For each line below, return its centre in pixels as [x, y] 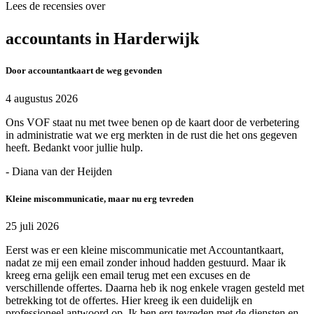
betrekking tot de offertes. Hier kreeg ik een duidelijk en [129, 300]
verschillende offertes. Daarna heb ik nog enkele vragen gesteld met [155, 287]
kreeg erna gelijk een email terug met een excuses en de [128, 275]
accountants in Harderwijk [102, 39]
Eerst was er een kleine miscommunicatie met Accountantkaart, [145, 250]
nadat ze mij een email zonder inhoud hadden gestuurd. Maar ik [146, 262]
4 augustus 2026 [42, 98]
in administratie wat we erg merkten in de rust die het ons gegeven [151, 135]
